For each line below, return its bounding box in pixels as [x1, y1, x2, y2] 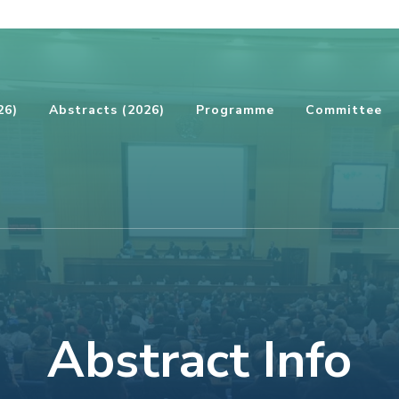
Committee [305, 102, 382, 118]
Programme [196, 102, 274, 118]
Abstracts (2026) [49, 102, 165, 118]
